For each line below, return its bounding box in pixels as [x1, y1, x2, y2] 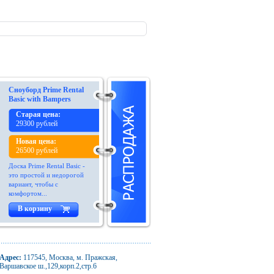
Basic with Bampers [9, 95, 71, 103]
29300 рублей [16, 119, 57, 128]
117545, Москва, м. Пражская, [21, 253, 117, 262]
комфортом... [9, 190, 47, 197]
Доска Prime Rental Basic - [9, 162, 85, 169]
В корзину [18, 204, 52, 213]
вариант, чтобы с [9, 180, 58, 188]
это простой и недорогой [9, 171, 84, 179]
